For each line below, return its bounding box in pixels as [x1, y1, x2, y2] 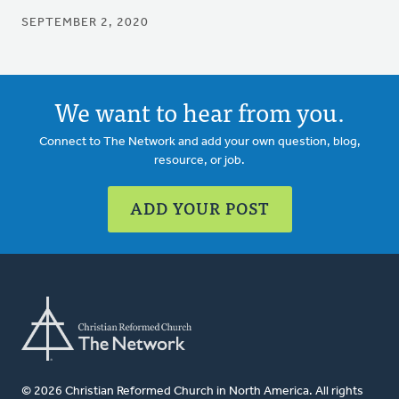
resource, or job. [154, 154, 245, 168]
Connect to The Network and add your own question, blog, [38, 135, 361, 150]
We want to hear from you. [54, 91, 345, 133]
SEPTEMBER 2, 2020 [21, 16, 149, 30]
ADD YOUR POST [129, 195, 270, 222]
